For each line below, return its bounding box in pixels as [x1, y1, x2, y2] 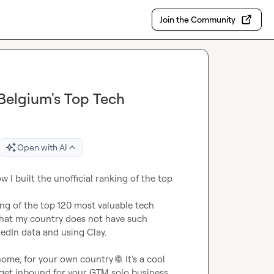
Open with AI [17, 142, 67, 152]
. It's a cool [121, 253, 165, 265]
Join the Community [160, 14, 236, 24]
